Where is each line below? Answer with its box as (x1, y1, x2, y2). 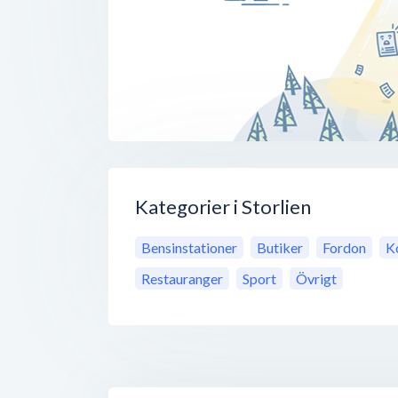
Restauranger (141, 270, 223, 288)
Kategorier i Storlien (135, 195, 311, 219)
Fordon (322, 239, 366, 257)
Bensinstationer (141, 239, 237, 257)
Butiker (257, 239, 303, 257)
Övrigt (296, 270, 337, 288)
